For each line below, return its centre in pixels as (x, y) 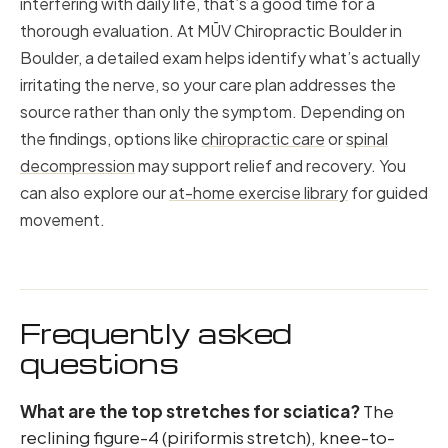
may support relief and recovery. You (270, 165)
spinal (367, 138)
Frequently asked (156, 333)
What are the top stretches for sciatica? (190, 411)
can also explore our (94, 192)
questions (99, 363)
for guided (388, 192)
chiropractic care (263, 138)
